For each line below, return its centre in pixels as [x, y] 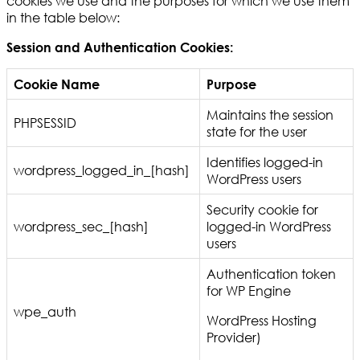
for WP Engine [249, 291]
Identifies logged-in [265, 162]
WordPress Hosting [262, 321]
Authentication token [271, 274]
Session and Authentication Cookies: [120, 47]
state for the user [257, 132]
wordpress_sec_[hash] [81, 227]
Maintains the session [270, 115]
